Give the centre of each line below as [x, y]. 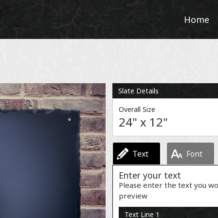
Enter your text [150, 175]
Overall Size [137, 109]
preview [133, 196]
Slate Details [138, 91]
